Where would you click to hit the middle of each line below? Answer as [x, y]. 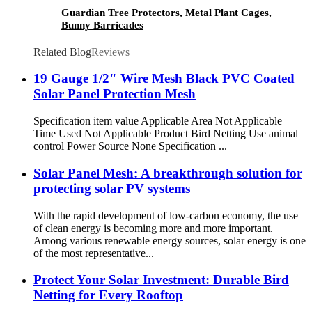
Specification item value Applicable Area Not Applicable [158, 121]
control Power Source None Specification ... [130, 146]
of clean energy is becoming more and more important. [153, 228]
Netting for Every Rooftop [108, 295]
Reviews [110, 52]
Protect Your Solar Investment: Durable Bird [161, 280]
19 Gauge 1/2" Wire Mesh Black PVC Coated [164, 79]
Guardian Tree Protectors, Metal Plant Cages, [166, 12]
